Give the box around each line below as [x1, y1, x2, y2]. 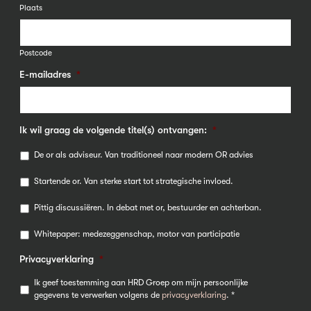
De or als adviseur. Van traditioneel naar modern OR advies [34, 150, 253, 160]
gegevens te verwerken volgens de [34, 290, 162, 301]
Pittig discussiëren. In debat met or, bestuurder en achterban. [34, 203, 262, 213]
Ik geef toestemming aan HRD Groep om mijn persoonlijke [34, 278, 248, 288]
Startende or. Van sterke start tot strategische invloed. [34, 176, 233, 187]
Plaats [19, 3, 42, 12]
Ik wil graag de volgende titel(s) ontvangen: [19, 124, 207, 136]
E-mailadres [19, 69, 71, 81]
